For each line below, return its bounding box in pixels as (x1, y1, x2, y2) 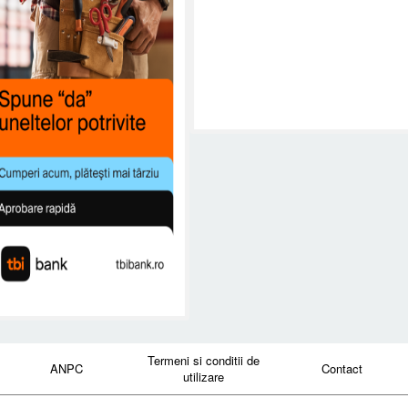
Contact (321, 359, 362, 377)
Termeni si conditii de (148, 351, 260, 369)
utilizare (183, 367, 225, 385)
